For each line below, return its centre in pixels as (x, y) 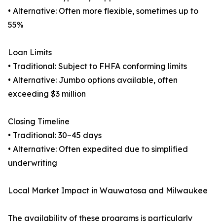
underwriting (33, 163)
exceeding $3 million (47, 94)
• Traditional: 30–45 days (55, 135)
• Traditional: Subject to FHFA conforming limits (97, 66)
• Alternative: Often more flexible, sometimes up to (103, 11)
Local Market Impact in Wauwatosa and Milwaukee (108, 191)
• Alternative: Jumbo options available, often (93, 80)
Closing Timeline (39, 122)
